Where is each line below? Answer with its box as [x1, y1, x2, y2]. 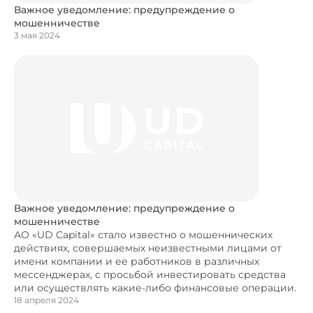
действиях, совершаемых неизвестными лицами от [14, 242, 282, 254]
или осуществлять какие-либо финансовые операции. [14, 282, 296, 294]
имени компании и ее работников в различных [14, 255, 259, 268]
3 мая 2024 [14, 30, 60, 41]
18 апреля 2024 [14, 295, 79, 305]
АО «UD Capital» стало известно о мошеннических [14, 228, 272, 241]
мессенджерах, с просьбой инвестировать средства [14, 268, 286, 281]
